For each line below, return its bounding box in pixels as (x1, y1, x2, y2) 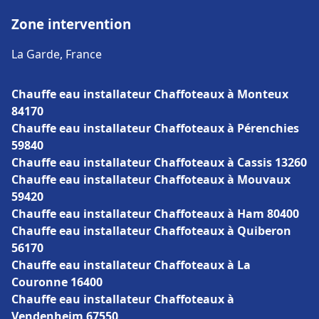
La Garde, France (11, 46, 102, 62)
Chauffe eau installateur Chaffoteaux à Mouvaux (11, 172, 291, 187)
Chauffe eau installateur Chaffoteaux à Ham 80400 (11, 206, 299, 221)
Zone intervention (11, 15, 131, 33)
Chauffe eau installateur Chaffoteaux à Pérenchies (11, 120, 299, 136)
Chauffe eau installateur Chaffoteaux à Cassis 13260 (11, 155, 307, 170)
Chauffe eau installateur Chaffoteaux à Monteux (11, 86, 288, 102)
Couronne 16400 (11, 274, 103, 290)
